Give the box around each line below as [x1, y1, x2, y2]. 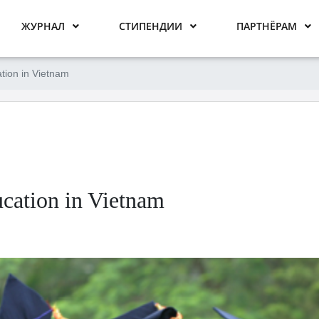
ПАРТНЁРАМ [236, 19, 297, 33]
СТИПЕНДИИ [119, 19, 182, 33]
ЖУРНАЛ [21, 19, 65, 33]
